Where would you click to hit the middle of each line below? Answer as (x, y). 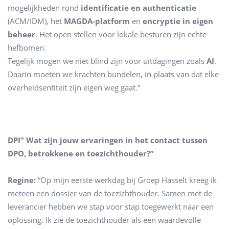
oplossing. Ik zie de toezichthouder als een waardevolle (104, 220)
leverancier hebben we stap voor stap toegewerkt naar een (111, 206)
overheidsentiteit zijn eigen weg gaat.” (74, 88)
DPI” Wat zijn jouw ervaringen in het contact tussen (108, 140)
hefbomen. (27, 48)
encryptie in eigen (178, 21)
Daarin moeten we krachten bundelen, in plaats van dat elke (113, 74)
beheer (21, 35)
